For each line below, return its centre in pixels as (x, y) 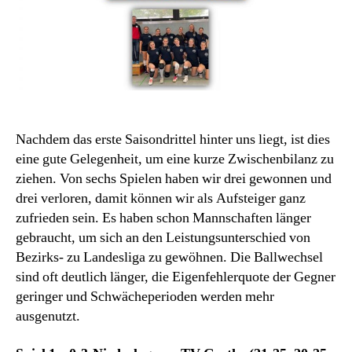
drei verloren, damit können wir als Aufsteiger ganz (161, 198)
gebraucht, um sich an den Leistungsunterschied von (163, 238)
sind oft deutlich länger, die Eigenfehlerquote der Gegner (176, 277)
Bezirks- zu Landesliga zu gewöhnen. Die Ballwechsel (169, 257)
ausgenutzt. (49, 316)
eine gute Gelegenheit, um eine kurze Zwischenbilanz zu (175, 159)
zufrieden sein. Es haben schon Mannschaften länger (163, 218)
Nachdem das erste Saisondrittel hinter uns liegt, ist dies (173, 139)
